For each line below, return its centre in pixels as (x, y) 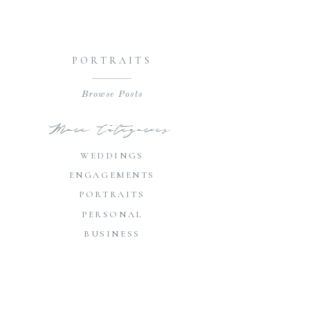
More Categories (112, 130)
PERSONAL (112, 214)
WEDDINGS (112, 155)
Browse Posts (112, 95)
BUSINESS (112, 234)
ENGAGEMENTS (112, 175)
